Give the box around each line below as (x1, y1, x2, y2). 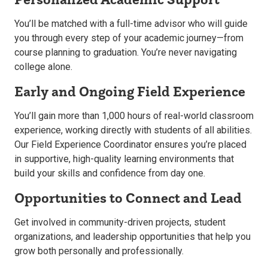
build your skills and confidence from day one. (14, 167, 205, 179)
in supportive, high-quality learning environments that (14, 153, 234, 165)
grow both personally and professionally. (14, 245, 184, 257)
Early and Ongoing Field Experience (14, 83, 245, 101)
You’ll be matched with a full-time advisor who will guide (14, 18, 248, 30)
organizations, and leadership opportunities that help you (14, 231, 251, 243)
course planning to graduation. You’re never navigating (14, 47, 237, 59)
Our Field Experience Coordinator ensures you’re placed (14, 139, 246, 151)
